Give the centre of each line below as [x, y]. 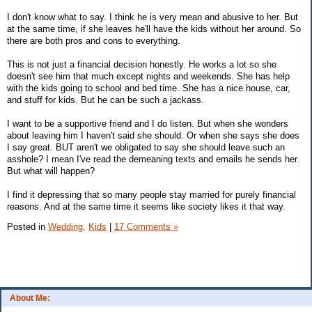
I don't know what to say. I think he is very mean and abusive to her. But [153, 17]
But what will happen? [51, 171]
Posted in [28, 227]
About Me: [30, 298]
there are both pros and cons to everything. [94, 40]
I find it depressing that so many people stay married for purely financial [151, 194]
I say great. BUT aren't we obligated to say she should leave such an [146, 147]
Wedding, [67, 227]
